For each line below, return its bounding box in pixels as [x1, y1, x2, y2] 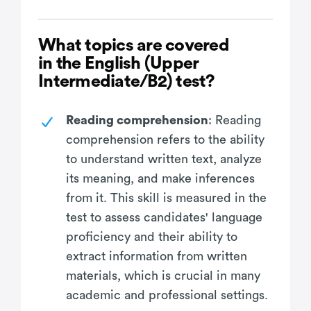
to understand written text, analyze [66, 152, 262, 165]
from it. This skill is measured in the [66, 191, 267, 204]
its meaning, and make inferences [66, 171, 255, 185]
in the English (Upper [38, 54, 199, 72]
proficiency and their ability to [66, 230, 237, 243]
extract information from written [66, 249, 247, 262]
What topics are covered [38, 36, 229, 54]
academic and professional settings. [66, 288, 268, 301]
